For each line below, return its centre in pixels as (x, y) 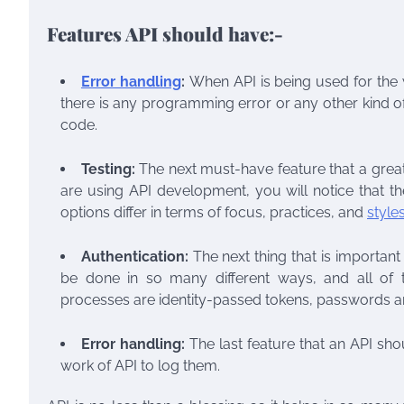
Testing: (110, 169)
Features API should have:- (165, 34)
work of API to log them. (140, 365)
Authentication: (134, 256)
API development (187, 190)
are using (95, 190)
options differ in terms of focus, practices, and (214, 212)
